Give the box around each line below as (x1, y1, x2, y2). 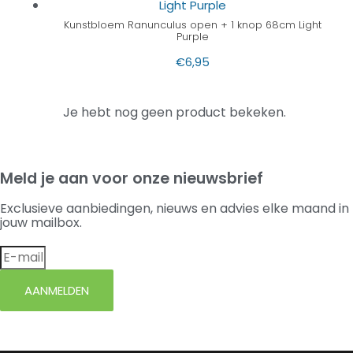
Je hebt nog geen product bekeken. (63, 103, 286, 122)
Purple (176, 30, 209, 44)
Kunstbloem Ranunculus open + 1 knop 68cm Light (63, 18, 321, 32)
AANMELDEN (24, 282, 89, 299)
